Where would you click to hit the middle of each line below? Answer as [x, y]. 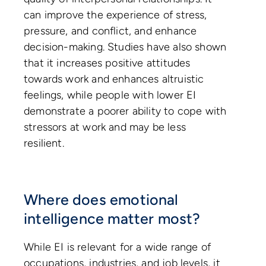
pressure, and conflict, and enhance [110, 31]
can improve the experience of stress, [115, 15]
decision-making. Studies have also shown [125, 47]
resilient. [45, 143]
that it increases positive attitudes [107, 63]
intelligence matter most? [114, 218]
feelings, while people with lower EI [110, 95]
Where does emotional [101, 199]
